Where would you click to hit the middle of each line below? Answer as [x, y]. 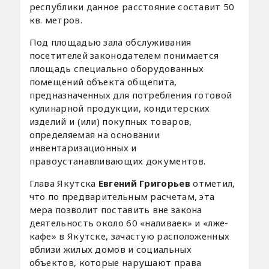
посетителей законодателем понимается [124, 55]
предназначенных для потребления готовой [131, 95]
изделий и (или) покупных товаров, [110, 121]
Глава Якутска [64, 183]
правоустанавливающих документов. [117, 161]
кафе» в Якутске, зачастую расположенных [129, 236]
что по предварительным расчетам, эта [122, 196]
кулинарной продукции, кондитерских [119, 108]
